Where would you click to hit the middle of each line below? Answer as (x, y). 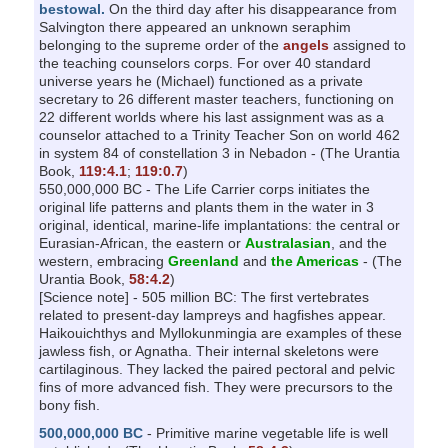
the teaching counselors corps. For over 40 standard (204, 62)
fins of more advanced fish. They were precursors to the (215, 386)
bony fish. (69, 404)
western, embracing (103, 260)
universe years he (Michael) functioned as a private (200, 80)
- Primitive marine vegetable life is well (265, 432)
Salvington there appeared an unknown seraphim (194, 26)
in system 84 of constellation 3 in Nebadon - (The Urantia (219, 152)
